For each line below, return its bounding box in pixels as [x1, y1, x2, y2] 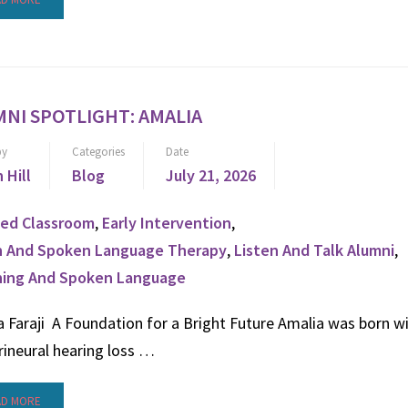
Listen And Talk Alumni [234, 240, 394, 260]
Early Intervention [102, 212, 231, 233]
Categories [72, 144, 125, 159]
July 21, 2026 [166, 165, 256, 186]
